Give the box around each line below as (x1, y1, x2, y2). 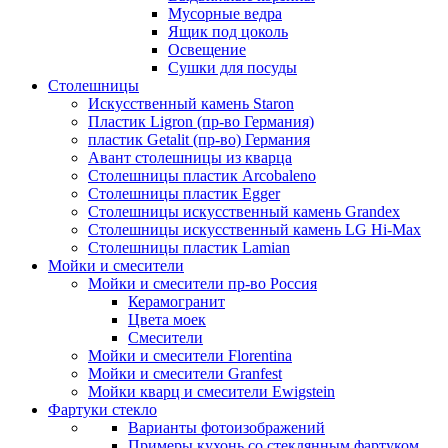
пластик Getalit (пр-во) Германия (88, 131, 310, 148)
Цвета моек (128, 311, 206, 328)
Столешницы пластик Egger (88, 185, 280, 202)
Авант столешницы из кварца (88, 149, 292, 166)
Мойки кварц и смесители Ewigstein (88, 383, 335, 400)
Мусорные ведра (168, 5, 282, 22)
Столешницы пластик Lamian (88, 239, 290, 256)
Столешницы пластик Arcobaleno (88, 167, 316, 184)
